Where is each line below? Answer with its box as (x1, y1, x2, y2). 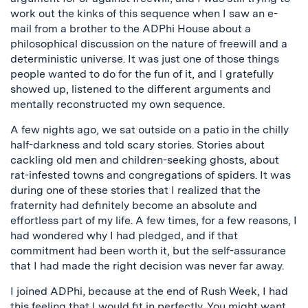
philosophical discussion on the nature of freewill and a (10, 37, 287, 50)
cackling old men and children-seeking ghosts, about (10, 153, 279, 166)
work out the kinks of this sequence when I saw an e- (10, 7, 278, 20)
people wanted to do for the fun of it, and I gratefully (10, 67, 274, 80)
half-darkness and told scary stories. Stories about (10, 138, 265, 151)
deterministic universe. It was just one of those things (10, 52, 279, 65)
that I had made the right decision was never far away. (10, 259, 284, 272)
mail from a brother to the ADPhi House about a (10, 22, 251, 35)
